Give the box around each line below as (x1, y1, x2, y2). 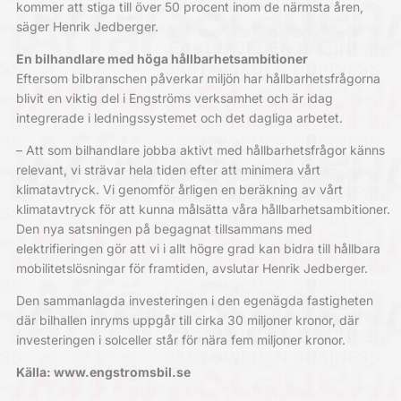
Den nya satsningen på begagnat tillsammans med (15, 220, 312, 236)
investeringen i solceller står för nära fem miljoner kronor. (15, 331, 346, 347)
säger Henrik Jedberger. (15, 18, 158, 34)
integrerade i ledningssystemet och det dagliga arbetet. (15, 109, 343, 125)
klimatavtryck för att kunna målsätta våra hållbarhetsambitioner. (15, 200, 390, 217)
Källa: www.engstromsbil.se (15, 363, 191, 380)
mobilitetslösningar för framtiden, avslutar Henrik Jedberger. (15, 260, 368, 276)
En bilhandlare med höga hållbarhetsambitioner (15, 50, 308, 66)
